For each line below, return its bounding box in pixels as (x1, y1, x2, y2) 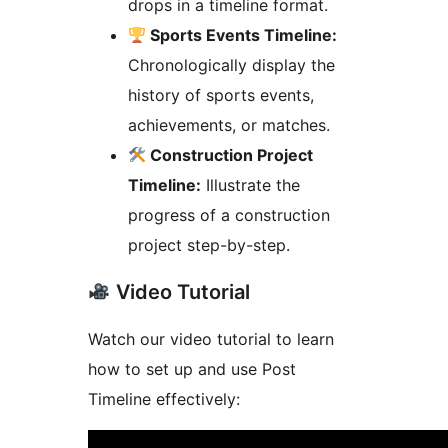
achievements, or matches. (128, 114, 330, 135)
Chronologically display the (128, 54, 335, 75)
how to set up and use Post (88, 358, 296, 379)
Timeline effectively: (88, 388, 240, 409)
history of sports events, (128, 84, 314, 105)
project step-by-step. (128, 234, 290, 255)
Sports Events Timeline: (146, 24, 338, 45)
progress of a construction (128, 204, 330, 225)
